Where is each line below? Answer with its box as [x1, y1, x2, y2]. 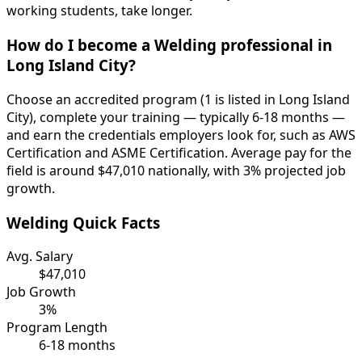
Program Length [6, 318, 107, 337]
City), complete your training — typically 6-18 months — [6, 107, 345, 126]
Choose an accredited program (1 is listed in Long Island [6, 90, 350, 108]
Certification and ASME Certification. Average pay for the [6, 143, 351, 162]
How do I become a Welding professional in [6, 35, 332, 56]
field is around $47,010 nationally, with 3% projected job [6, 161, 346, 179]
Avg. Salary [6, 247, 73, 266]
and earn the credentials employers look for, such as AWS [6, 125, 356, 144]
